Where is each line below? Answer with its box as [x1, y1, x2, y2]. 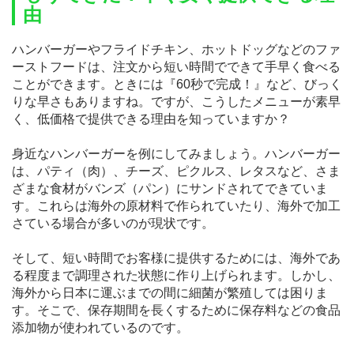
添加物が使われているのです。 [12, 320, 189, 334]
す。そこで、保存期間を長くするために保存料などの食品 [12, 303, 341, 317]
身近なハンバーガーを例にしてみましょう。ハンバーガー [12, 146, 341, 160]
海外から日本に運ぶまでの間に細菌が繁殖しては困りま [12, 285, 328, 299]
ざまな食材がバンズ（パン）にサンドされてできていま [12, 181, 328, 195]
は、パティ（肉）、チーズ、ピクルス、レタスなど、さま [12, 164, 341, 178]
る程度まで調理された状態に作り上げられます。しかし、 [12, 268, 341, 282]
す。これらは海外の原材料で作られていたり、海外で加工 [12, 198, 341, 213]
